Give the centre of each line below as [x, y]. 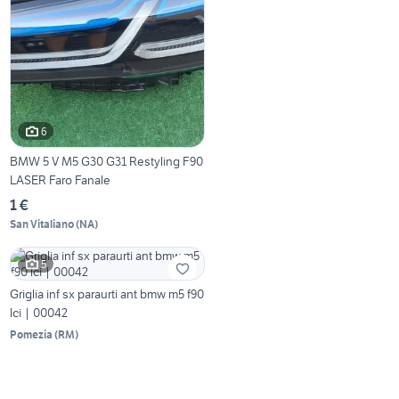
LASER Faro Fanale [61, 180]
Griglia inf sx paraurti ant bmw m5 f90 [107, 294]
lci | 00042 [39, 313]
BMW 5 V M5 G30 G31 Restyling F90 [107, 162]
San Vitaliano [42, 224]
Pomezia [32, 335]
